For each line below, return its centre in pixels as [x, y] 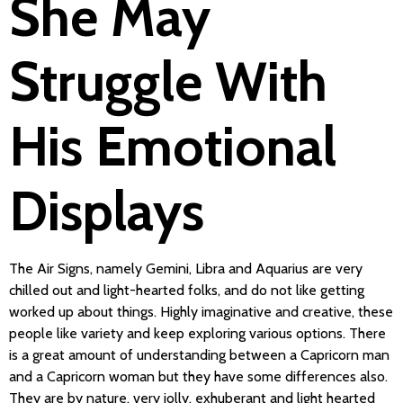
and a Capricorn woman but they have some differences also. [198, 376]
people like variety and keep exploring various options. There [197, 333]
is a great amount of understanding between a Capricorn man [199, 354]
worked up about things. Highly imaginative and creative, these [201, 311]
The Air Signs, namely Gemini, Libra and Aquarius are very [186, 268]
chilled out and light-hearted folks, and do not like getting [187, 290]
